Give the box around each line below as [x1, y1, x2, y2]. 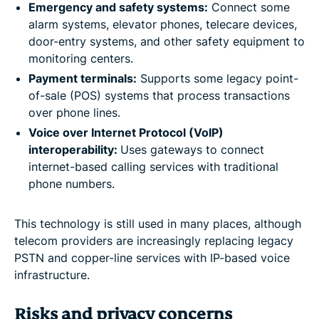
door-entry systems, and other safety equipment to [28, 33, 305, 48]
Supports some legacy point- [137, 70, 298, 85]
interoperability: [28, 142, 120, 157]
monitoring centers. [28, 51, 133, 66]
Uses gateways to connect [120, 142, 264, 157]
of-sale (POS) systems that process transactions [28, 88, 290, 103]
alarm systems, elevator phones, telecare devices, [28, 16, 297, 31]
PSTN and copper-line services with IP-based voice [14, 250, 290, 265]
